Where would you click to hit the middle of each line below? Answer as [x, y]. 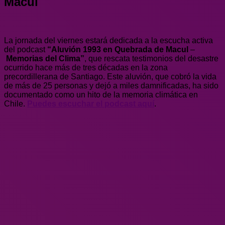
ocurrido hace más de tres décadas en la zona [86, 67]
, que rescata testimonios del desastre [151, 58]
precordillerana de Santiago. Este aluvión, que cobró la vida [110, 76]
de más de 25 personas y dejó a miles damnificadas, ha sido [111, 85]
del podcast [25, 49]
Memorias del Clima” [45, 58]
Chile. [15, 103]
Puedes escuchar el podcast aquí [91, 103]
